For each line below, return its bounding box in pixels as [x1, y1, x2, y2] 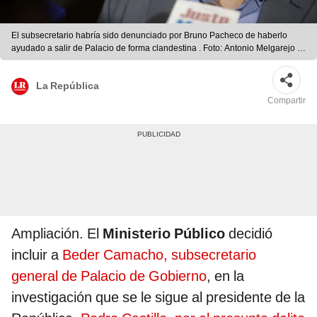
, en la [207, 267, 244, 285]
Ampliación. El [11, 225, 103, 243]
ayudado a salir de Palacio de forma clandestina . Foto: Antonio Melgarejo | [11, 43, 299, 54]
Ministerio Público [103, 225, 229, 243]
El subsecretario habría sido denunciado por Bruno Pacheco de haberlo [11, 30, 287, 41]
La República [36, 79, 99, 91]
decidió [229, 225, 272, 243]
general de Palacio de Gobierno [11, 267, 207, 285]
